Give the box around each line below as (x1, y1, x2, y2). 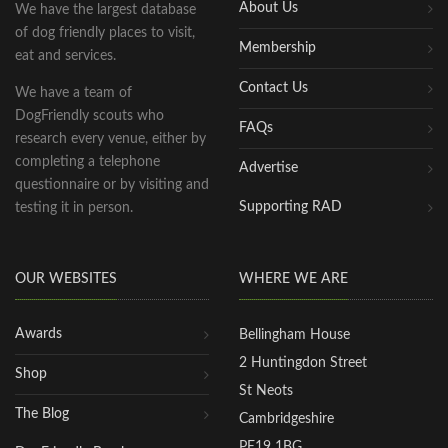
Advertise (239, 161, 298, 176)
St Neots (239, 384, 293, 399)
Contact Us (239, 81, 308, 96)
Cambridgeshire (239, 412, 334, 427)
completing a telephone (15, 155, 160, 170)
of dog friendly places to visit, (15, 26, 195, 41)
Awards (15, 327, 62, 342)
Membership (239, 41, 316, 56)
